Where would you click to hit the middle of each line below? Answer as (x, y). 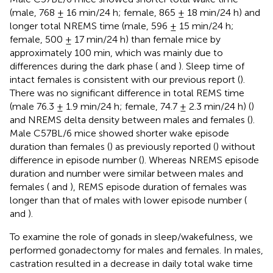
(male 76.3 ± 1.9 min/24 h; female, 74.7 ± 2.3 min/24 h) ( (130, 106)
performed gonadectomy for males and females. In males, (136, 250)
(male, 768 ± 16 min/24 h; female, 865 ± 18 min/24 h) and (135, 12)
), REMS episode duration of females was (158, 186)
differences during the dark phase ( (84, 66)
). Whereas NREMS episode (200, 160)
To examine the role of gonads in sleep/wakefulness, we (131, 236)
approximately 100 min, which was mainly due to (116, 52)
